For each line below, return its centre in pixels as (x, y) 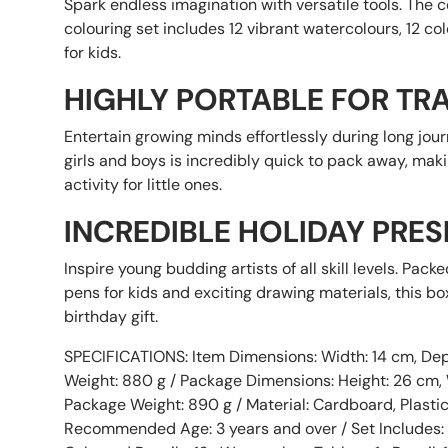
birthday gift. (111, 316)
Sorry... (411, 363)
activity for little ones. (143, 184)
